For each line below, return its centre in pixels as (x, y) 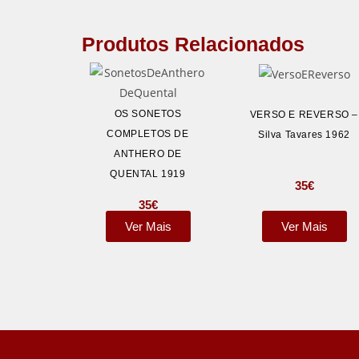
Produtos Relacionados (193, 44)
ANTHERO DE (148, 154)
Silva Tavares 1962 (304, 135)
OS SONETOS (148, 114)
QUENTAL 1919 (148, 174)
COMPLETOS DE (148, 134)
